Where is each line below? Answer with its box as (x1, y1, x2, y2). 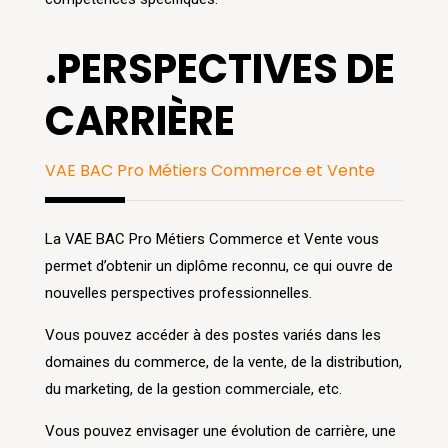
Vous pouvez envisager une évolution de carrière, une (44, 422, 396, 441)
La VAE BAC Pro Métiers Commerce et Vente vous (44, 230, 379, 249)
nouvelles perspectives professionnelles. (44, 284, 312, 303)
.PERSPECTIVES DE (44, 41, 395, 98)
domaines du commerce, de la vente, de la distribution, (44, 353, 402, 372)
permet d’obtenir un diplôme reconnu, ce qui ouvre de (44, 257, 393, 276)
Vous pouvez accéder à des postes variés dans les (44, 326, 381, 345)
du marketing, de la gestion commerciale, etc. (44, 380, 342, 399)
